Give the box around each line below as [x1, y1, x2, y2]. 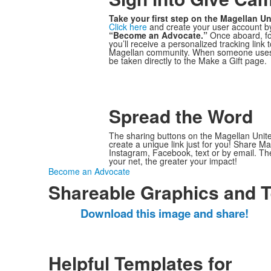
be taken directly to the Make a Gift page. [108, 54, 267, 67]
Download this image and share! [80, 205, 249, 221]
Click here [108, 21, 147, 33]
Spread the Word [108, 103, 258, 129]
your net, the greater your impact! [108, 155, 237, 167]
